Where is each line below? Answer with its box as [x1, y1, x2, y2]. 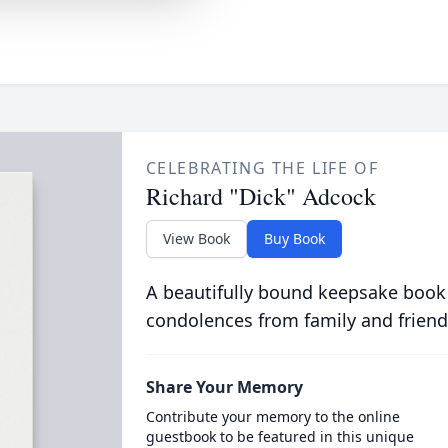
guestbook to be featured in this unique [145, 427, 414, 446]
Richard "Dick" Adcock [145, 180, 376, 212]
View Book [162, 229, 230, 248]
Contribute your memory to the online [145, 407, 400, 426]
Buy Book [263, 229, 325, 248]
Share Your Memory [145, 376, 303, 398]
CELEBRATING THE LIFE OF [145, 157, 379, 179]
